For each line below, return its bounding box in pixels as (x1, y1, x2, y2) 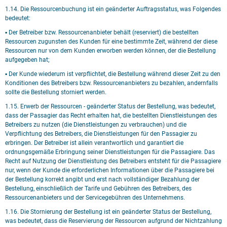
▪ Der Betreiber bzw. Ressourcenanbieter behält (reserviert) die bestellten (5, 29, 199, 36)
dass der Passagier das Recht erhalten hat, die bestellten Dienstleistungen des (5, 112, 217, 119)
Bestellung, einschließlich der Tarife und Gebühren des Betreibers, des (5, 185, 192, 192)
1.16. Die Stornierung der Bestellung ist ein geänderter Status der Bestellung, (5, 208, 211, 215)
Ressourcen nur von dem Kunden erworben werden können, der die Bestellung (5, 47, 216, 54)
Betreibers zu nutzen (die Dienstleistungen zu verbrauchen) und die (5, 121, 186, 128)
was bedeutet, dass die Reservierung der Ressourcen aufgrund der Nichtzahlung (5, 217, 222, 224)
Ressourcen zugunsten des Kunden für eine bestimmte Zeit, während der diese (5, 38, 217, 45)
